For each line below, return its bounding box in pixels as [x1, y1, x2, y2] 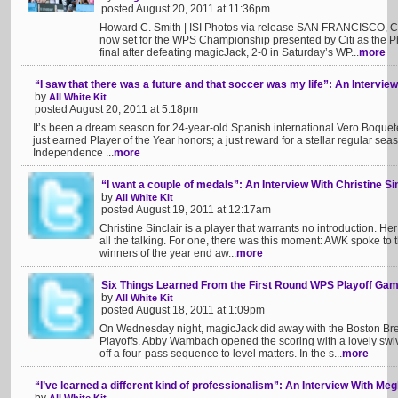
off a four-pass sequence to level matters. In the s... [99, 347, 342, 360]
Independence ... [33, 147, 114, 159]
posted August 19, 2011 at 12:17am [101, 203, 271, 216]
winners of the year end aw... [99, 247, 236, 259]
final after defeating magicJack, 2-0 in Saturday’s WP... [99, 46, 359, 59]
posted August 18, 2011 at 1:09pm [101, 304, 265, 316]
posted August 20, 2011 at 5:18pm [35, 103, 198, 115]
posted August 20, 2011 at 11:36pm [101, 3, 270, 15]
